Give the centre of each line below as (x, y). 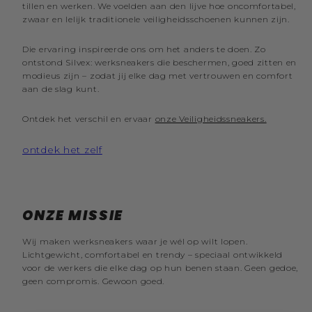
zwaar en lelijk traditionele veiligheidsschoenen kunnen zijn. (156, 19)
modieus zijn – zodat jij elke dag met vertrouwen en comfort (158, 76)
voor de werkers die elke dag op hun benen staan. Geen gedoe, (161, 268)
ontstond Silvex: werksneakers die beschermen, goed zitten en (160, 63)
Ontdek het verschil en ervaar (89, 119)
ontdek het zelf (62, 150)
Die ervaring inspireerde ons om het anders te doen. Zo (144, 49)
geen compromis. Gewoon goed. (94, 281)
